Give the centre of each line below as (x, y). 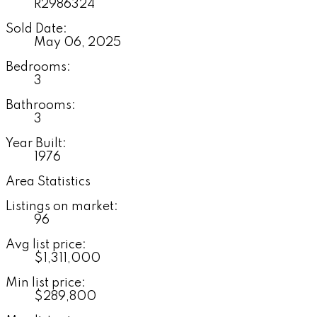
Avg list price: (46, 244)
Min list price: (46, 283)
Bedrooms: (38, 67)
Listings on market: (62, 206)
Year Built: (36, 143)
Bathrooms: (41, 105)
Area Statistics (48, 181)
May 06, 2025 (77, 42)
